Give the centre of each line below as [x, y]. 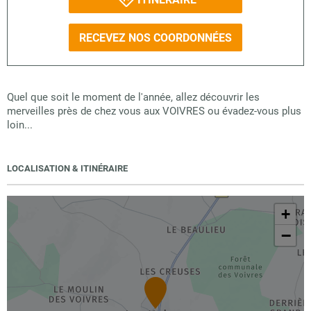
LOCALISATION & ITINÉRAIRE [67, 168]
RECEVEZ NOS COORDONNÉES [155, 37]
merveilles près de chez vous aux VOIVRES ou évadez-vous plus [154, 111]
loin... [20, 125]
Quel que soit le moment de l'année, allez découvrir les [133, 97]
